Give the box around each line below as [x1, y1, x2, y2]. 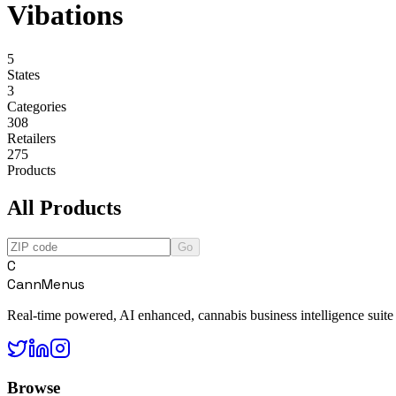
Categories [7, 98, 66, 114]
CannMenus [7, 274, 85, 293]
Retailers [7, 130, 56, 146]
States [7, 66, 40, 82]
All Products [7, 195, 121, 219]
